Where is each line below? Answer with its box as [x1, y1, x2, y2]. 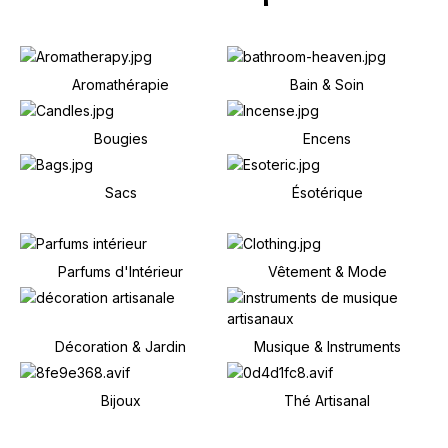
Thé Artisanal [284, 391, 371, 409]
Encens [303, 129, 352, 147]
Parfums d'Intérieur [58, 262, 184, 280]
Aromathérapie [72, 75, 170, 93]
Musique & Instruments [253, 337, 401, 355]
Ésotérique [291, 183, 363, 201]
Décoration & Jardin [55, 337, 187, 355]
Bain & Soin [290, 75, 365, 93]
